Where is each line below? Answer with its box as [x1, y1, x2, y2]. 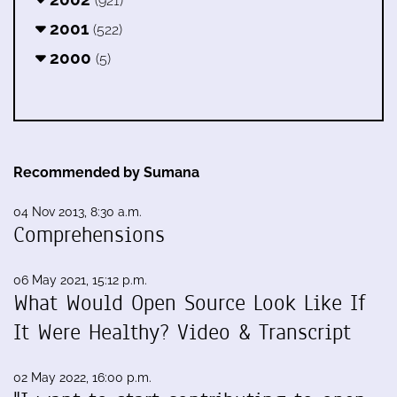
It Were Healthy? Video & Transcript [13, 317, 351, 348]
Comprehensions [13, 220, 165, 251]
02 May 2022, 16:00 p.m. [13, 370, 152, 385]
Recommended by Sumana [13, 164, 199, 182]
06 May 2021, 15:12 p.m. [13, 273, 147, 288]
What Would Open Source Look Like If [13, 288, 366, 319]
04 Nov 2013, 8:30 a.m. [13, 205, 142, 220]
